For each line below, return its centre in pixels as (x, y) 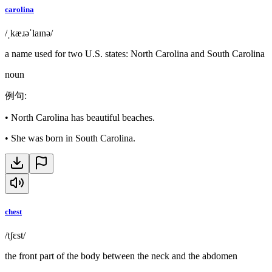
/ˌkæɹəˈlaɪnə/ (29, 33)
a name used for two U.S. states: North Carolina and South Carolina (135, 53)
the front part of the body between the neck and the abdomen (121, 256)
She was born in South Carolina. (73, 138)
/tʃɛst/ (15, 236)
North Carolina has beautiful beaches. (83, 117)
